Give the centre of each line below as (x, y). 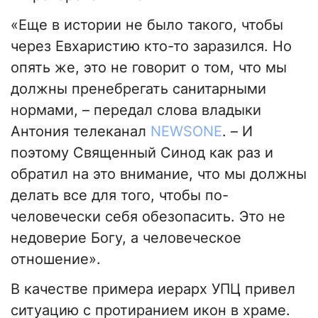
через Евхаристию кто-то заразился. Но (151, 46)
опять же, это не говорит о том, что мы (149, 68)
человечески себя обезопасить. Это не (148, 217)
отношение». (56, 259)
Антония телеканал (81, 132)
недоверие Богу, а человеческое (126, 238)
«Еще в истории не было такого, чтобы (147, 25)
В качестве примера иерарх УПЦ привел (153, 289)
